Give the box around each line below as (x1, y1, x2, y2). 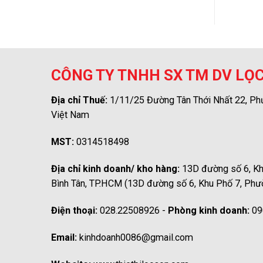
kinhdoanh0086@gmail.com (79, 231, 193, 243)
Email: (51, 231, 77, 243)
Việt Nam (51, 109, 89, 120)
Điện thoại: (51, 204, 97, 216)
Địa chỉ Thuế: (51, 94, 107, 106)
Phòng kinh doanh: (168, 204, 249, 216)
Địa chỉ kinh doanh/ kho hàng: (51, 163, 180, 174)
